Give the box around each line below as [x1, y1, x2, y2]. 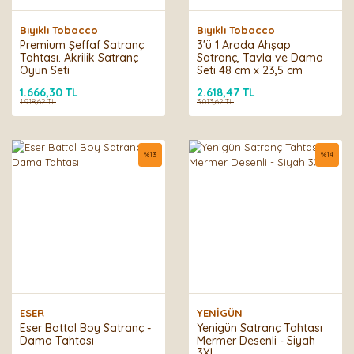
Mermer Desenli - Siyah [197, 333, 315, 348]
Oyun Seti [20, 63, 70, 77]
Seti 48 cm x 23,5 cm [197, 63, 303, 77]
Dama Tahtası [20, 333, 94, 348]
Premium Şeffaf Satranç [20, 38, 144, 52]
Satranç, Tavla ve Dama [197, 51, 323, 65]
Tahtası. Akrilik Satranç [20, 51, 138, 65]
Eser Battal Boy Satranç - [20, 321, 151, 335]
